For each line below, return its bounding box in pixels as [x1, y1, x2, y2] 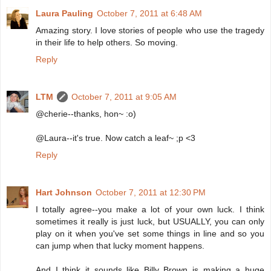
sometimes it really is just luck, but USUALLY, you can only [36, 217, 264, 227]
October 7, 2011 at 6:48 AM [97, 8, 202, 19]
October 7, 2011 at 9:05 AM [71, 92, 177, 102]
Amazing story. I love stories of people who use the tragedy [36, 25, 264, 36]
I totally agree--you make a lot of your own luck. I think [36, 204, 264, 215]
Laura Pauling [36, 8, 93, 19]
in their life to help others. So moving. [36, 38, 178, 48]
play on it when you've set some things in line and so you [36, 229, 264, 239]
